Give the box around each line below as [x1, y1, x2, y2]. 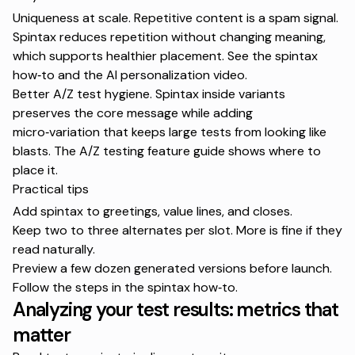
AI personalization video [106, 67, 245, 84]
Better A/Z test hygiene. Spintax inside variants [13, 86, 285, 103]
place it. [13, 162, 58, 179]
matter [13, 323, 71, 348]
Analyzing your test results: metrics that [13, 297, 338, 323]
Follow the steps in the [13, 279, 147, 296]
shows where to [225, 143, 321, 160]
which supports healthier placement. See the [13, 48, 275, 65]
